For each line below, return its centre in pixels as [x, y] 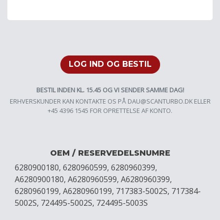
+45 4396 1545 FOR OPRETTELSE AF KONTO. [110, 111]
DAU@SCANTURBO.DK [160, 101]
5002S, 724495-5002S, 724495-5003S [81, 203]
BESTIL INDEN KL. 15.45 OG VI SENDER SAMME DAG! [110, 90]
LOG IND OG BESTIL [110, 64]
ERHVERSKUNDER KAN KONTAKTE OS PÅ [69, 101]
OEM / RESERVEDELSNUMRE [110, 153]
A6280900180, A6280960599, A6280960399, [93, 179]
